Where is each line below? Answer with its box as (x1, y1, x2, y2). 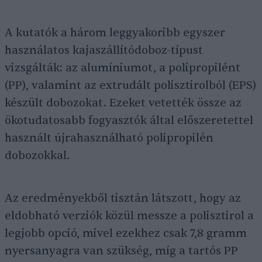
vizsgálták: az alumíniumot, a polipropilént (5, 61, 240, 75)
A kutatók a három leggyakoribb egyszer (5, 26, 225, 40)
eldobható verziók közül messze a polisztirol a (5, 209, 254, 223)
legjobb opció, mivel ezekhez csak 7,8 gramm (5, 226, 247, 240)
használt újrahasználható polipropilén (5, 131, 213, 145)
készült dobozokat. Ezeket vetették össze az (5, 96, 242, 110)
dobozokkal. (5, 149, 70, 163)
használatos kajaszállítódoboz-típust (5, 43, 203, 57)
